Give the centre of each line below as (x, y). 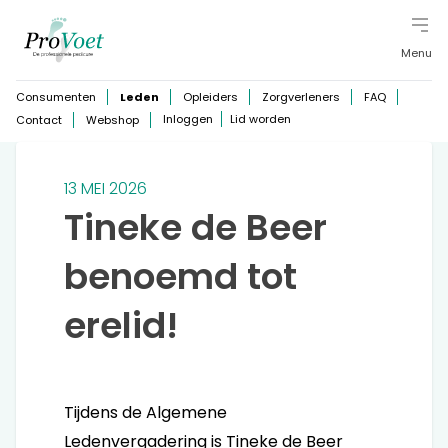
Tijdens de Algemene (145, 412)
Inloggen (188, 119)
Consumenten (56, 97)
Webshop (112, 119)
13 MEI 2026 (105, 188)
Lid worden (260, 119)
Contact (39, 119)
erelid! (121, 325)
